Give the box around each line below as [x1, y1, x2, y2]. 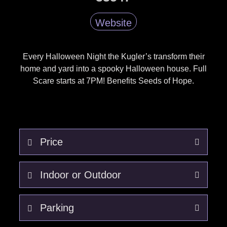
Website [95, 17, 132, 28]
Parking [40, 202, 74, 214]
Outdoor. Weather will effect [29, 200, 156, 211]
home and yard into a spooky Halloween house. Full [20, 64, 207, 73]
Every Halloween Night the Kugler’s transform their [22, 52, 205, 61]
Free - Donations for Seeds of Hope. [29, 167, 194, 178]
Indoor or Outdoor [40, 169, 121, 181]
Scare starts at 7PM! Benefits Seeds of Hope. [33, 77, 194, 85]
